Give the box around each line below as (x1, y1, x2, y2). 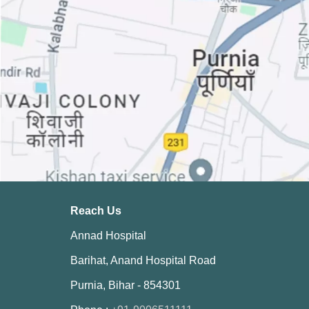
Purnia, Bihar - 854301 (70, 279, 181, 292)
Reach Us (70, 205, 121, 217)
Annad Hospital (70, 230, 146, 242)
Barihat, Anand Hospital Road (70, 255, 216, 267)
